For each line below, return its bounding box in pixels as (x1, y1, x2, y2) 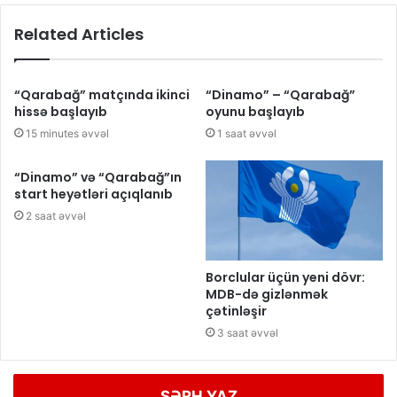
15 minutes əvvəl (26, 127, 109, 141)
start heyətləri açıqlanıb (14, 185, 173, 204)
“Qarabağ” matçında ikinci (14, 86, 190, 105)
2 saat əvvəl (26, 209, 86, 223)
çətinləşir (206, 302, 267, 321)
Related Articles (14, 23, 144, 46)
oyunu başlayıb (206, 103, 305, 121)
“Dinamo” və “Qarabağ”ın (14, 168, 182, 187)
